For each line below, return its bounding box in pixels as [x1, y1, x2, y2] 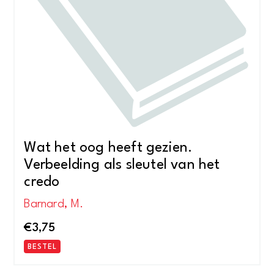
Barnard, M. [24, 198, 84, 210]
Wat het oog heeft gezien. [24, 141, 193, 156]
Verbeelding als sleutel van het [24, 158, 220, 173]
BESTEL [28, 243, 57, 251]
